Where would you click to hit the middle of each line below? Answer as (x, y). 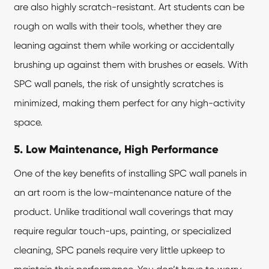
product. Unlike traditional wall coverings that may (124, 212)
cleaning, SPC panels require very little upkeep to (120, 250)
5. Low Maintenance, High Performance (116, 150)
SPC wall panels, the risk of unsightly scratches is (119, 84)
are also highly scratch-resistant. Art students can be (129, 7)
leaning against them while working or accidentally (124, 46)
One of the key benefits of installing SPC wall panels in (131, 174)
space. (29, 122)
